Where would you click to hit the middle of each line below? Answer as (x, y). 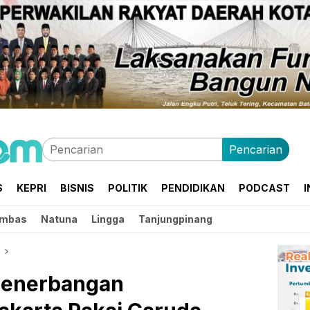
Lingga (108, 219)
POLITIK (128, 188)
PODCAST (264, 188)
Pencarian (256, 149)
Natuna (59, 219)
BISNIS (77, 188)
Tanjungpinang (175, 219)
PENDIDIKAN (193, 188)
